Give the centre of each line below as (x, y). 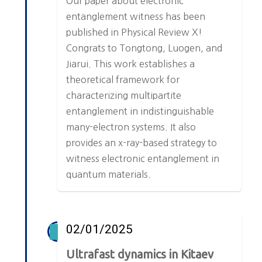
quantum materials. (109, 175)
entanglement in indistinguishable (140, 111)
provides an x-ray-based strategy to (142, 143)
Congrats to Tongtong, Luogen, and (144, 48)
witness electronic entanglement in (143, 159)
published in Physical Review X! (135, 32)
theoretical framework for (123, 80)
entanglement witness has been (136, 17)
